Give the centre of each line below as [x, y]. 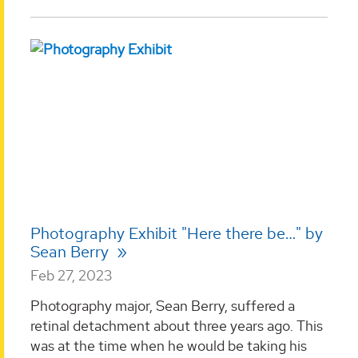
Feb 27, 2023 [72, 276]
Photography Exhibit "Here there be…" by [177, 234]
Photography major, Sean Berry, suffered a [163, 305]
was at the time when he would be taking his [169, 345]
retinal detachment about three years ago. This [177, 325]
